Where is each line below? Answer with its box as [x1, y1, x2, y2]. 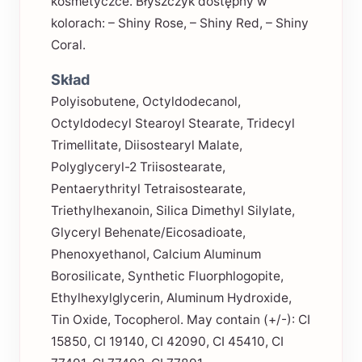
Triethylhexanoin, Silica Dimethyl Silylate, [50, 202, 295, 218]
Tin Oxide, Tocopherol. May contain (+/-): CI [50, 311, 310, 327]
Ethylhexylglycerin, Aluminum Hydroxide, [50, 289, 292, 305]
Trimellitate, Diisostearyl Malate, [50, 137, 242, 153]
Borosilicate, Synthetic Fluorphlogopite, [50, 267, 284, 284]
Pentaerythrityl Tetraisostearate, [50, 180, 246, 196]
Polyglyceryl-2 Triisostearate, [50, 158, 225, 175]
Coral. [50, 37, 86, 53]
